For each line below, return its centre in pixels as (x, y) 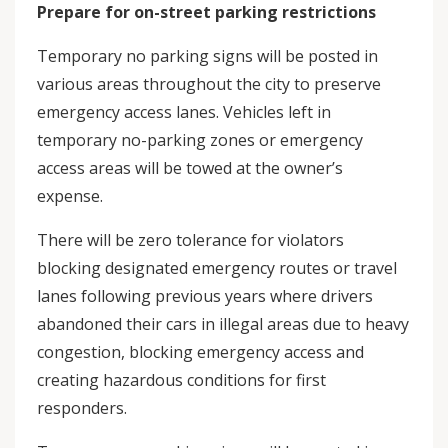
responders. (82, 408)
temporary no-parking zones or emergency (200, 140)
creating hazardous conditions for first (181, 380)
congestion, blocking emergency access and (200, 352)
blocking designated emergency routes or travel (217, 268)
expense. (70, 196)
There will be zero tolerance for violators (190, 240)
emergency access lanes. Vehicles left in (184, 112)
